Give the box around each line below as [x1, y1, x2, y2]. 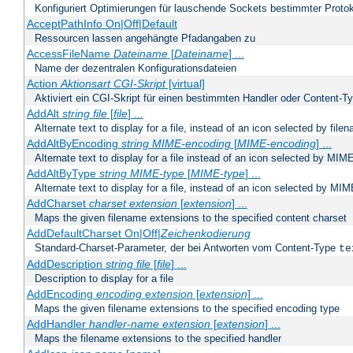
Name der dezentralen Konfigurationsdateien [35, 62, 236, 75]
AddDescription [26, 258, 106, 271]
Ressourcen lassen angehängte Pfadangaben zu [35, 32, 255, 45]
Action [26, 77, 61, 91]
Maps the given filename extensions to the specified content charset [35, 212, 347, 225]
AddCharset [26, 197, 89, 210]
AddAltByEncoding [26, 137, 121, 150]
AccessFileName [26, 47, 113, 61]
